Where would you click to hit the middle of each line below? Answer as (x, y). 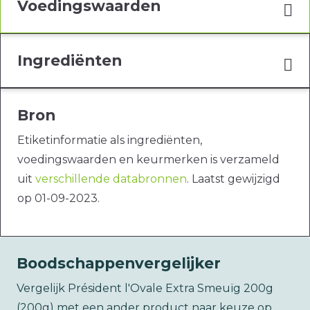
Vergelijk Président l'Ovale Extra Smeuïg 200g (145, 289)
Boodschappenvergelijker (119, 263)
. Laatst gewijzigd (234, 179)
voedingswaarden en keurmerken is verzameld (148, 160)
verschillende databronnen (111, 179)
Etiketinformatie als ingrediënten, (110, 140)
